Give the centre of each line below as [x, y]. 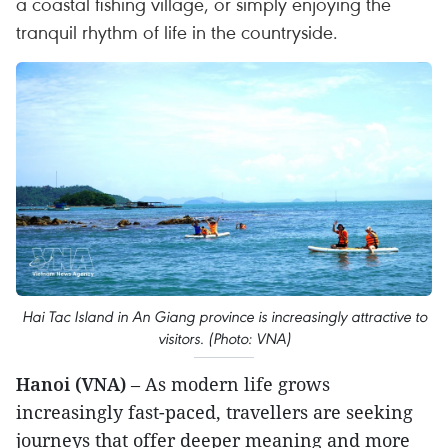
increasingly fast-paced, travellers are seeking [214, 412]
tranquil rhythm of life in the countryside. [177, 31]
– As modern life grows [230, 384]
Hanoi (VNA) [73, 384]
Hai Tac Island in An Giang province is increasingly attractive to [224, 317]
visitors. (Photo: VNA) [224, 339]
